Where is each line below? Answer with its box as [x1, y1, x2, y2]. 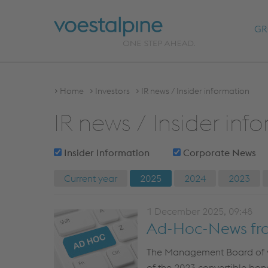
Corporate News [181, 147, 256, 159]
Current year [64, 172, 117, 184]
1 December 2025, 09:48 [147, 205, 252, 217]
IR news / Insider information [141, 86, 249, 96]
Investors [95, 86, 130, 96]
